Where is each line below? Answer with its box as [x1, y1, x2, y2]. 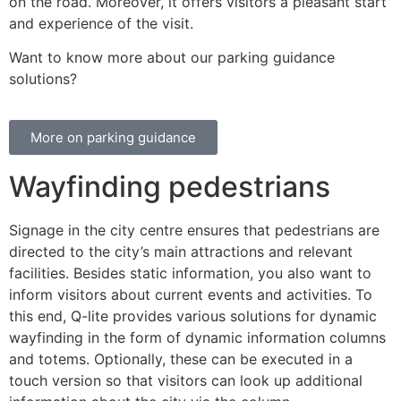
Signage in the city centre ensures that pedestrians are [9, 221, 380, 240]
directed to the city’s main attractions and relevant [9, 243, 353, 261]
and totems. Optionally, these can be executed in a [9, 350, 353, 369]
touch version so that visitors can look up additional [9, 371, 363, 390]
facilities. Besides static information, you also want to [9, 264, 371, 283]
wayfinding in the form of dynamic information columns [9, 328, 386, 347]
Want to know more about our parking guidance [9, 47, 335, 66]
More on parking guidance [30, 129, 196, 147]
